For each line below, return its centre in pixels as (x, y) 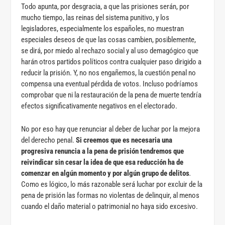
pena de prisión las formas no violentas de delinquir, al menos (110, 195)
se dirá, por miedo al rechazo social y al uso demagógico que (110, 50)
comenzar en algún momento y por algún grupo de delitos (105, 173)
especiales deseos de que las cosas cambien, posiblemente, (109, 39)
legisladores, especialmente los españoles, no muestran (103, 28)
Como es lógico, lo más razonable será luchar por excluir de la (112, 184)
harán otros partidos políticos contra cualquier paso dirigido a (111, 62)
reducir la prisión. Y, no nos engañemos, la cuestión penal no (109, 73)
